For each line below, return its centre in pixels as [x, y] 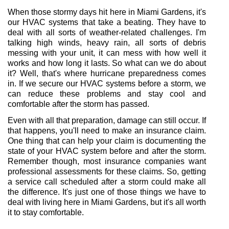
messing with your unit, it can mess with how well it [107, 53]
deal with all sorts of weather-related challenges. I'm [107, 32]
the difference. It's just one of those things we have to [107, 192]
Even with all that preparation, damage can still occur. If [107, 120]
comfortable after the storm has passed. [78, 104]
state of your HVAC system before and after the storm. [107, 151]
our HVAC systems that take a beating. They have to [107, 22]
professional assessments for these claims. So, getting [107, 171]
